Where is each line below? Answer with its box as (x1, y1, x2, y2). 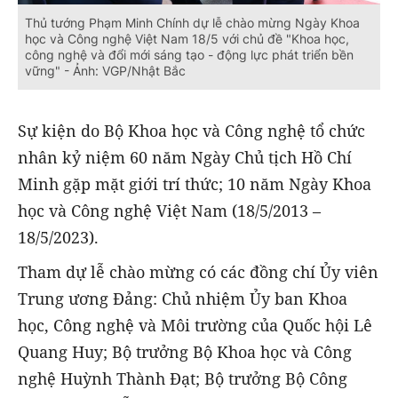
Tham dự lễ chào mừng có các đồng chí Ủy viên (18, 260, 378, 283)
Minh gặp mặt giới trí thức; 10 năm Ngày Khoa (18, 173, 371, 195)
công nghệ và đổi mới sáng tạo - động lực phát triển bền (25, 47, 354, 63)
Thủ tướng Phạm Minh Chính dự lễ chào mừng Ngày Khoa (25, 15, 360, 31)
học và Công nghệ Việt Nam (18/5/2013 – (18, 200, 321, 222)
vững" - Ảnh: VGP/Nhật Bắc (25, 63, 186, 79)
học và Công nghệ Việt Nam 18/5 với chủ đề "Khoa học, (25, 31, 349, 47)
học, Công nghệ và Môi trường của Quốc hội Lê (18, 314, 372, 336)
